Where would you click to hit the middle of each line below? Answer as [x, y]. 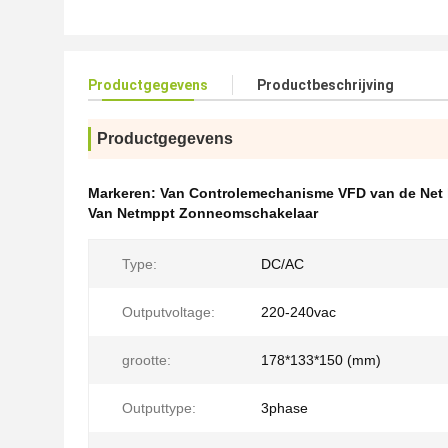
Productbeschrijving [325, 85]
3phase [284, 408]
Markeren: [124, 193]
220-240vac [298, 312]
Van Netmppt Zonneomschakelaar [203, 213]
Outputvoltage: [168, 312]
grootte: [146, 360]
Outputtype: [159, 408]
